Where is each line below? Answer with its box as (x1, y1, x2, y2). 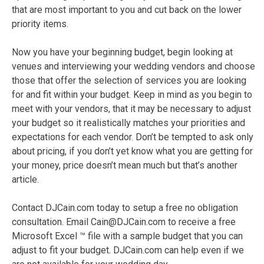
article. (12, 173, 39, 185)
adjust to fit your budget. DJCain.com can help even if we (12, 244, 244, 256)
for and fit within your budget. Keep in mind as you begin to (12, 88, 252, 100)
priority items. (12, 18, 68, 29)
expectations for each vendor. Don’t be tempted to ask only (12, 131, 253, 143)
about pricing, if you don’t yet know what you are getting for (12, 145, 253, 157)
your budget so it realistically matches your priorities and (12, 117, 245, 128)
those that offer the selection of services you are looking (12, 74, 246, 86)
